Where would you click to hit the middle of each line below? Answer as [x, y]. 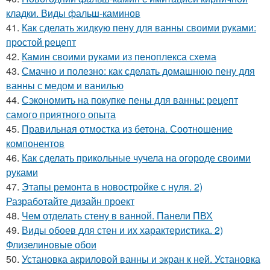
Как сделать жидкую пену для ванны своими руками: [139, 28]
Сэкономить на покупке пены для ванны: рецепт [130, 100]
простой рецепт [41, 42]
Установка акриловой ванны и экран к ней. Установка [141, 259]
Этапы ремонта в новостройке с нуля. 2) [112, 187]
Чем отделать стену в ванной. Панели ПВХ [117, 216]
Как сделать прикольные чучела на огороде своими [136, 158]
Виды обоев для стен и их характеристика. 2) [122, 230]
